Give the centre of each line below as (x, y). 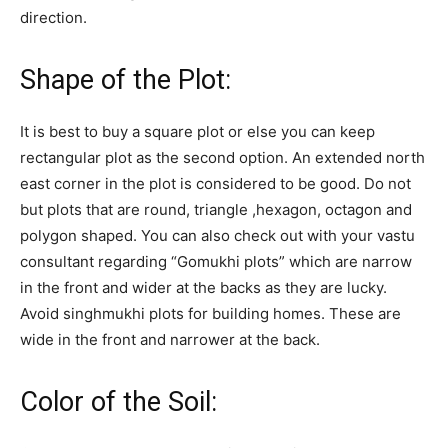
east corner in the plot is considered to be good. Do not (215, 184)
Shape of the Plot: (125, 80)
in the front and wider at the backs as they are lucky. (203, 288)
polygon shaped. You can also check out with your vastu (217, 236)
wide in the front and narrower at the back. (170, 340)
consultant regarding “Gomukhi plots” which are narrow (216, 262)
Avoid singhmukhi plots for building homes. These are (210, 314)
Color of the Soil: (118, 402)
